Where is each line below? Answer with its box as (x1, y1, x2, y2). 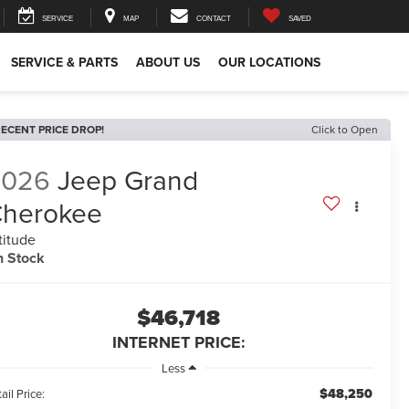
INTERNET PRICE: (111, 330, 246, 355)
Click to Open (311, 121, 378, 137)
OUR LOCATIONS (218, 53, 320, 72)
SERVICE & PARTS (11, 53, 118, 72)
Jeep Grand (58, 161, 199, 200)
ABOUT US (136, 53, 200, 72)
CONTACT (196, 15, 231, 24)
